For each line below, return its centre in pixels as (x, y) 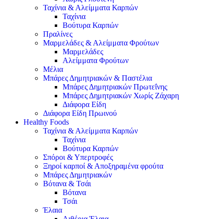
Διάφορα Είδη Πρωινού (80, 113)
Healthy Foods (46, 122)
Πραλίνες (58, 34)
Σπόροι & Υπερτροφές (78, 157)
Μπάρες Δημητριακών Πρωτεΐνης (115, 87)
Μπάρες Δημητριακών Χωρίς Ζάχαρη (121, 96)
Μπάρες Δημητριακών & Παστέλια (98, 78)
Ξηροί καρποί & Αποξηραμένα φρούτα (103, 166)
